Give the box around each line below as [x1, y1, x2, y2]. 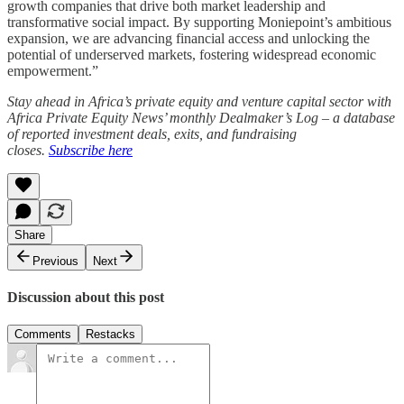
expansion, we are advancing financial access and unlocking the [7, 30, 370, 46]
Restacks [86, 327, 135, 342]
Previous [32, 253, 78, 268]
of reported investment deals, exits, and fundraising [7, 125, 297, 142]
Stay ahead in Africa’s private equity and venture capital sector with [7, 93, 391, 109]
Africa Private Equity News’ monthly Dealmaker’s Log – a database [7, 109, 395, 125]
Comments [14, 327, 71, 342]
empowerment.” [7, 62, 98, 78]
